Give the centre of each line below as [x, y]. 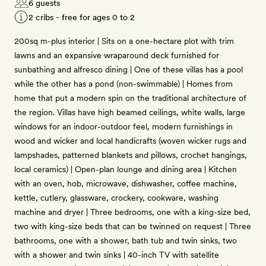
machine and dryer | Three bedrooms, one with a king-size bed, [132, 212]
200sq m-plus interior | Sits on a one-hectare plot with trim [124, 41]
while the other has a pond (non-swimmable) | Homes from [123, 84]
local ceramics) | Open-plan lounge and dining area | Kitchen [126, 169]
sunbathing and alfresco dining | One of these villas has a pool [129, 69]
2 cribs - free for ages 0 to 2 [82, 17]
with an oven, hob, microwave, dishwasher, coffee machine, [126, 183]
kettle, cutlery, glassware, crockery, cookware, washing [116, 198]
